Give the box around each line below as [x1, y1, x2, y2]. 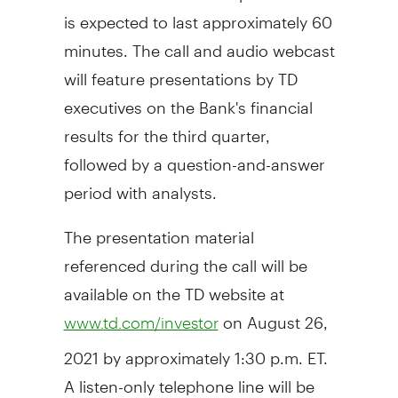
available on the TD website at [63, 268, 284, 304]
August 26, [246, 297, 328, 332]
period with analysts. [63, 167, 217, 203]
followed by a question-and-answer [63, 139, 325, 174]
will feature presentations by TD [63, 53, 298, 89]
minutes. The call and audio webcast [63, 25, 335, 60]
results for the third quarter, [63, 110, 270, 146]
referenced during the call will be [63, 240, 307, 275]
